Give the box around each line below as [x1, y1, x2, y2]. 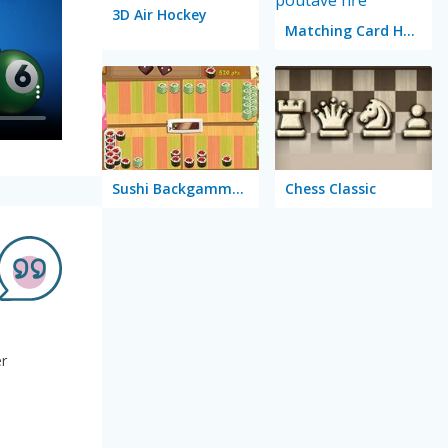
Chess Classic [284, 178, 376, 198]
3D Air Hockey [111, 4, 207, 24]
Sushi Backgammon [231, 178, 244, 198]
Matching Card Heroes [402, 20, 415, 40]
